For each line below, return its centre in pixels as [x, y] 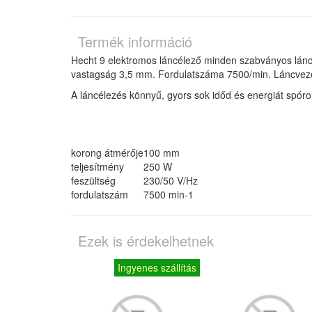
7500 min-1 [169, 195]
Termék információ [135, 42]
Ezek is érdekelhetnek [146, 241]
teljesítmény [97, 167]
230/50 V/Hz [171, 181]
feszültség [93, 181]
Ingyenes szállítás [157, 268]
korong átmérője [107, 153]
